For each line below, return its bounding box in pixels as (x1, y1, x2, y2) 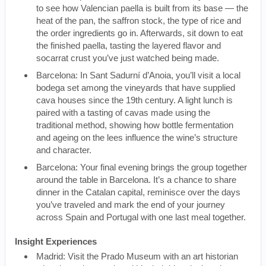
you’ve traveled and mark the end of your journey (36, 199, 225, 210)
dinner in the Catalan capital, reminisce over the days (36, 187, 240, 197)
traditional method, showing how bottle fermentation (36, 120, 233, 130)
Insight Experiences (15, 236, 97, 246)
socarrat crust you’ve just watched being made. (36, 53, 219, 63)
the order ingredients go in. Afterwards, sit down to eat (36, 28, 243, 38)
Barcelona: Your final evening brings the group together (36, 162, 247, 172)
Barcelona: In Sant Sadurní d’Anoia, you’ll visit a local (36, 70, 240, 80)
